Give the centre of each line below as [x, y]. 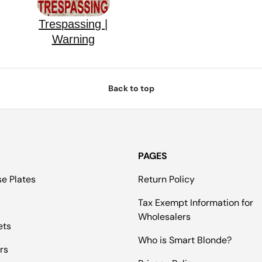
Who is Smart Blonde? [185, 240]
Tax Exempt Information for [196, 203]
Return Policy [167, 180]
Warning [73, 39]
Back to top [131, 89]
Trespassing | [73, 24]
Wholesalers [165, 217]
